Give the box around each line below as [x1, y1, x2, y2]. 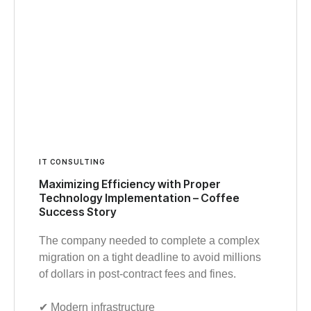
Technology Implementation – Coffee [39, 191, 239, 205]
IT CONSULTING [39, 158, 106, 167]
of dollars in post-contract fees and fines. [39, 268, 236, 280]
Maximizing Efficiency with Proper [39, 177, 221, 192]
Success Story [39, 205, 117, 219]
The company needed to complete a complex [39, 235, 260, 247]
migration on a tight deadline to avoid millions [39, 251, 261, 264]
